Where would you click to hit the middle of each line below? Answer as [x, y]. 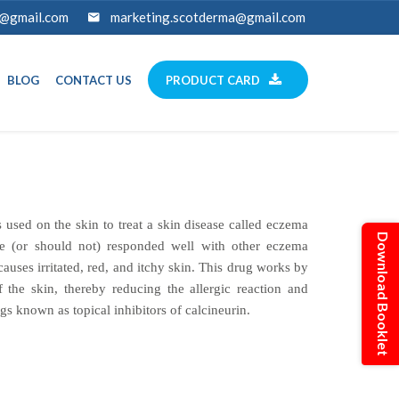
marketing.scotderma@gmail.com [208, 17]
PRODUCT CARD [213, 80]
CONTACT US [94, 80]
